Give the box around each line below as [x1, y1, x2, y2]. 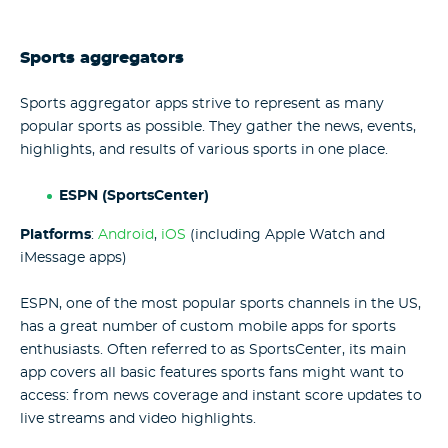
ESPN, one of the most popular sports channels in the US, [20, 297, 421, 312]
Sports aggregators [20, 50, 184, 66]
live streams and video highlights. [20, 412, 256, 427]
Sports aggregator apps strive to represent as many [20, 96, 384, 111]
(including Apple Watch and [186, 227, 385, 242]
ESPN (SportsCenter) [58, 189, 209, 204]
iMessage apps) [20, 250, 127, 265]
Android [98, 227, 154, 242]
